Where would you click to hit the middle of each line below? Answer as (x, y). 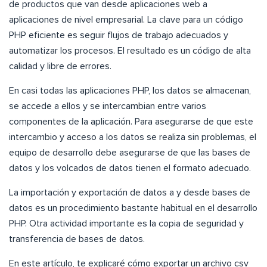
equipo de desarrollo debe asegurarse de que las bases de (130, 153)
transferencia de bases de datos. (77, 239)
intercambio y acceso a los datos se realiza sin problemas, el (133, 137)
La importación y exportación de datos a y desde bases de (130, 193)
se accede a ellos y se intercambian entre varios (108, 106)
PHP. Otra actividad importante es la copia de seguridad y (126, 224)
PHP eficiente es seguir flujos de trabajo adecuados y (119, 35)
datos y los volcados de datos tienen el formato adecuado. (130, 168)
